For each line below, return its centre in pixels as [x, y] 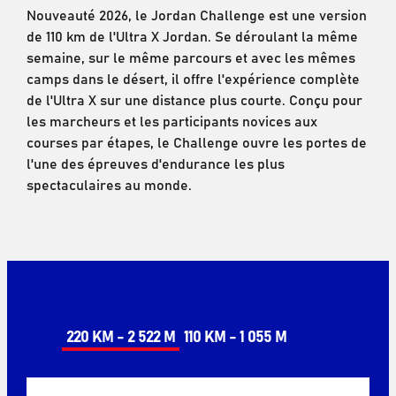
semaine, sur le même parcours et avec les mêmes [190, 57]
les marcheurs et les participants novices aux [171, 121]
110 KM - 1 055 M [235, 336]
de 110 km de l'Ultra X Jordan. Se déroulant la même [192, 36]
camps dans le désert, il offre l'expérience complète [193, 78]
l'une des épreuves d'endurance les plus [155, 163]
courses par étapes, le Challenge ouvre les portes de [196, 142]
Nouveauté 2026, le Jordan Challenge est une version [196, 15]
